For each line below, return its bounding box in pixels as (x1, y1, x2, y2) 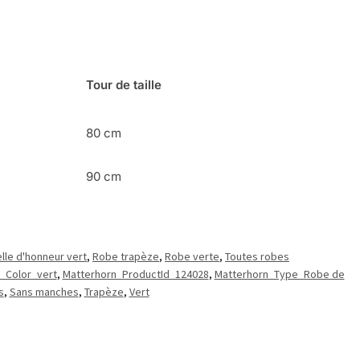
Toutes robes (225, 249, 289, 264)
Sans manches (9, 284, 79, 300)
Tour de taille (86, 77, 162, 92)
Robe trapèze (92, 249, 159, 264)
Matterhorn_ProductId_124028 (62, 267, 209, 282)
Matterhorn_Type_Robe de (214, 267, 345, 282)
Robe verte (165, 249, 219, 264)
